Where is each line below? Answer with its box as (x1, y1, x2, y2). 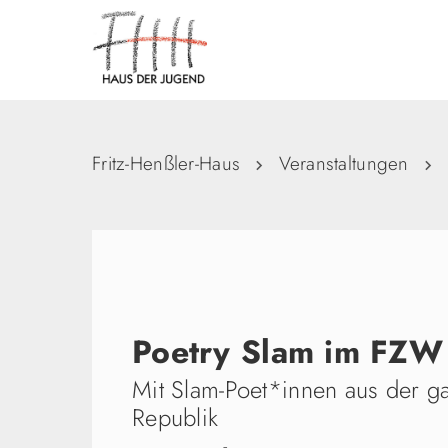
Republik (132, 399, 219, 435)
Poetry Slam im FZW (132, 328, 444, 375)
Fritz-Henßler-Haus (92, 150, 241, 177)
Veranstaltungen (279, 150, 409, 177)
